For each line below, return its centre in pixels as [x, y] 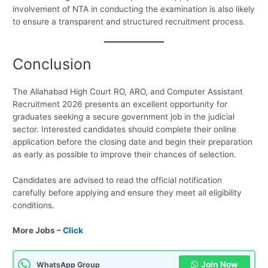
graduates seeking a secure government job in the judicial [124, 116]
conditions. [34, 205]
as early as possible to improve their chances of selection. [125, 154]
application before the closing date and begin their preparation [133, 141]
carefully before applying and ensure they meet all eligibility [127, 192]
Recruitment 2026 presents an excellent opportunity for [120, 104]
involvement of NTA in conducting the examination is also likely [134, 9]
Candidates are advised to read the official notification [118, 180]
